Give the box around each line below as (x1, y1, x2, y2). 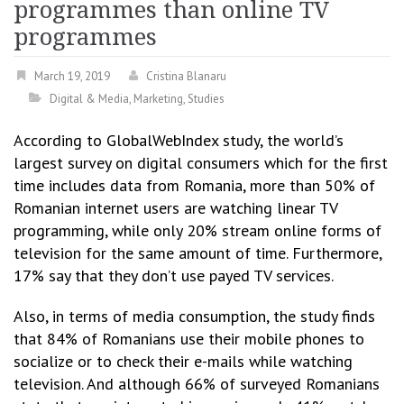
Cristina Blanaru (146, 69, 226, 84)
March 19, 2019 (34, 69, 110, 84)
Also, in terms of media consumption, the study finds (14, 306, 375, 326)
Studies (188, 91, 225, 106)
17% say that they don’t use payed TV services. (14, 265, 334, 286)
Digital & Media (50, 91, 129, 106)
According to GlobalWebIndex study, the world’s (14, 130, 344, 151)
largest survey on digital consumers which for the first (14, 152, 388, 173)
